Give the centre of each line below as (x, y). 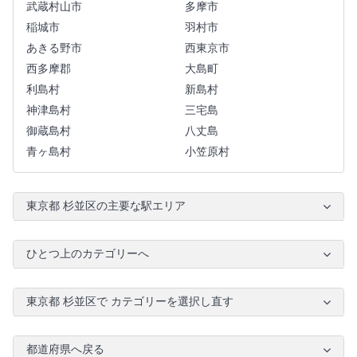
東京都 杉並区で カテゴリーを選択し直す (130, 301)
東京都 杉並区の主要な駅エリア (106, 206)
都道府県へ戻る (65, 349)
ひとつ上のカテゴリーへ (88, 253)
